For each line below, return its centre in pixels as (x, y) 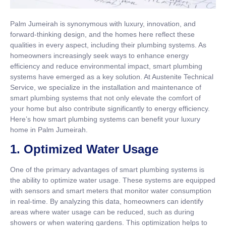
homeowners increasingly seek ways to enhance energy (99, 55)
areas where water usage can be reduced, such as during (102, 212)
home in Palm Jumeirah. (49, 129)
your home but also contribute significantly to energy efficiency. (110, 108)
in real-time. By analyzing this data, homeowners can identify (107, 202)
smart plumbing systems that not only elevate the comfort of (105, 98)
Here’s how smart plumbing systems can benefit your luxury (105, 119)
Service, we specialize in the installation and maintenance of (106, 87)
